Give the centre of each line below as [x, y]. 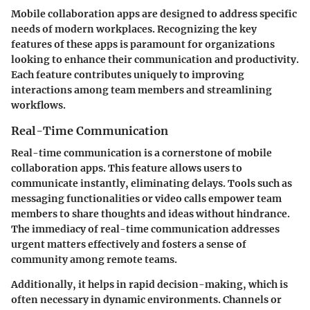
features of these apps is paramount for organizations [143, 44]
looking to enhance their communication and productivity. [155, 59]
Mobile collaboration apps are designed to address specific [154, 13]
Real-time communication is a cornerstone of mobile [142, 153]
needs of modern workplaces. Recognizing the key [134, 29]
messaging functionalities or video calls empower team [146, 198]
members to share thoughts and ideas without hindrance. [151, 213]
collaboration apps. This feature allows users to [127, 168]
